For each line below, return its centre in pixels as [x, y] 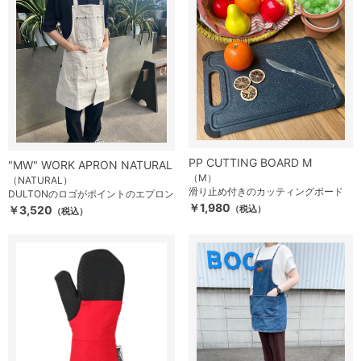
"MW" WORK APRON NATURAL [90, 164]
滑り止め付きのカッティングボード [266, 191]
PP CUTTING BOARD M [250, 162]
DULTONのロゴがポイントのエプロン [91, 193]
